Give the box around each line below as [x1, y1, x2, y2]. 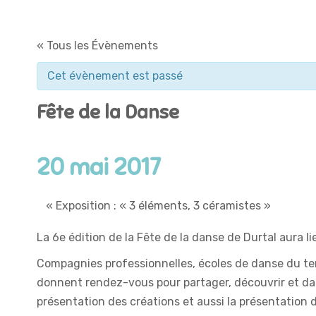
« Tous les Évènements [37, 39, 158, 52]
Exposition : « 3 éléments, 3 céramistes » [53, 199, 271, 213]
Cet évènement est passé [47, 69, 183, 83]
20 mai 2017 [37, 152, 161, 182]
